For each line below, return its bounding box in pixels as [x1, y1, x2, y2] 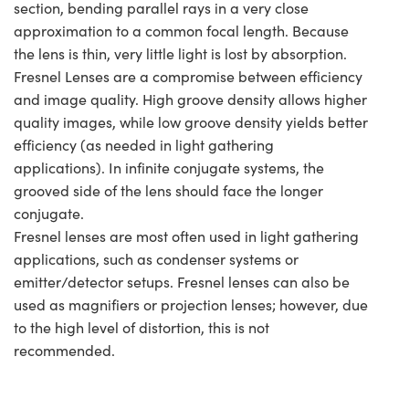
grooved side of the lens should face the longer [14, 181, 323, 201]
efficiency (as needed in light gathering [14, 135, 274, 155]
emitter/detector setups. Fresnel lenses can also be [14, 272, 350, 292]
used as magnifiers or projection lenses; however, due [14, 295, 368, 315]
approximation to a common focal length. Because [14, 21, 349, 41]
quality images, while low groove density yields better [14, 112, 368, 132]
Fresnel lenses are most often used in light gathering [14, 226, 359, 246]
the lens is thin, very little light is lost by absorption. [14, 44, 347, 64]
